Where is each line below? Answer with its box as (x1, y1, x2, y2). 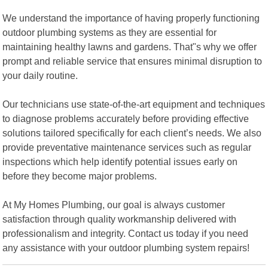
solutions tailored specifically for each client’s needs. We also (2, 127, 262, 138)
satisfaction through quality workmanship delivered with (2, 213, 237, 224)
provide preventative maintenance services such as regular (2, 141, 252, 153)
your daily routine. (2, 69, 78, 81)
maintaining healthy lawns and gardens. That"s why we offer (2, 41, 257, 52)
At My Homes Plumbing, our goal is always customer (2, 199, 226, 210)
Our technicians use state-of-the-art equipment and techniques (2, 98, 266, 109)
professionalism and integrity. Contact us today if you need (2, 227, 249, 239)
